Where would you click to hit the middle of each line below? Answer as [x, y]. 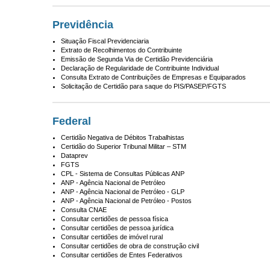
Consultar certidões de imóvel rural [112, 237]
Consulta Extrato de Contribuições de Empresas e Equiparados [153, 77]
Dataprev [74, 155]
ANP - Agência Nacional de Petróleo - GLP [123, 192]
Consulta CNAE [84, 210]
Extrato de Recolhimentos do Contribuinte [121, 50]
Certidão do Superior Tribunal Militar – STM [124, 146]
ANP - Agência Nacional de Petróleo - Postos [126, 201]
